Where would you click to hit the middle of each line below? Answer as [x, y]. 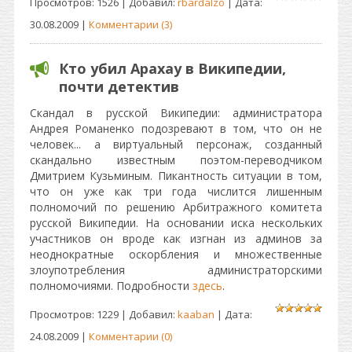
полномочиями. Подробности [111, 286]
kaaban [196, 314]
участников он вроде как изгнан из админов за [176, 238]
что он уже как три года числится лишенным [176, 191]
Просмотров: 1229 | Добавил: [104, 314]
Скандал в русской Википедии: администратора [176, 113]
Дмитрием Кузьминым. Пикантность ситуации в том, [176, 176]
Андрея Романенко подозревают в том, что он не [176, 128]
